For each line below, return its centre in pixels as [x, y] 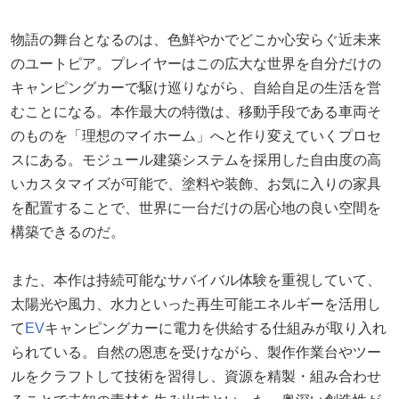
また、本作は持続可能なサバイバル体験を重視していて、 [196, 280]
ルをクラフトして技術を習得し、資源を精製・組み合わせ [196, 376]
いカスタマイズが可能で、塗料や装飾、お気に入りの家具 [196, 183]
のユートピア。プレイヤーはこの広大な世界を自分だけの [196, 63]
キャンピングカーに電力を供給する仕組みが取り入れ [216, 328]
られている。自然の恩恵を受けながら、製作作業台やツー [196, 352]
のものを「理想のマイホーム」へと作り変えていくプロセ [196, 135]
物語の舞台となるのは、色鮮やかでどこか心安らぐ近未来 [196, 39]
